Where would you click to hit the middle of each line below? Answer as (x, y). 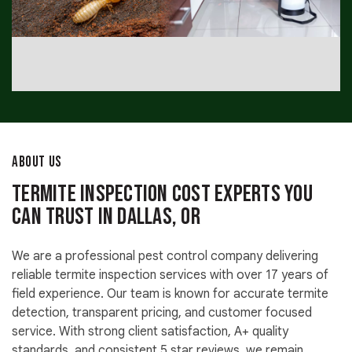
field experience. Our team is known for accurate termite (170, 294)
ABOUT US (37, 163)
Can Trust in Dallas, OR (106, 217)
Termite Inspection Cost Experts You (162, 194)
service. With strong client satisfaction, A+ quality (150, 332)
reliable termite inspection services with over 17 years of (170, 275)
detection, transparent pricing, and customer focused (162, 313)
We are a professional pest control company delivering (165, 257)
